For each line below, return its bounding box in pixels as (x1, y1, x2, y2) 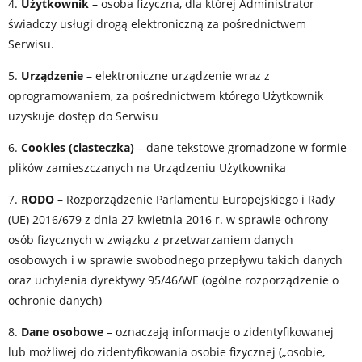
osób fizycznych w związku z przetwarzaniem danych (8, 232, 293, 247)
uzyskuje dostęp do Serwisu (8, 108, 158, 124)
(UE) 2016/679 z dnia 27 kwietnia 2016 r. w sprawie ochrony (8, 212, 328, 227)
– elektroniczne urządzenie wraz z (83, 68, 270, 83)
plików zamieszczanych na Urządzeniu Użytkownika (8, 160, 286, 175)
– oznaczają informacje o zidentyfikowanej (103, 324, 334, 339)
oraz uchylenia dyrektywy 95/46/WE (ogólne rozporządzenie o (8, 272, 339, 288)
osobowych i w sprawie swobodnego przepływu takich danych (8, 252, 343, 267)
